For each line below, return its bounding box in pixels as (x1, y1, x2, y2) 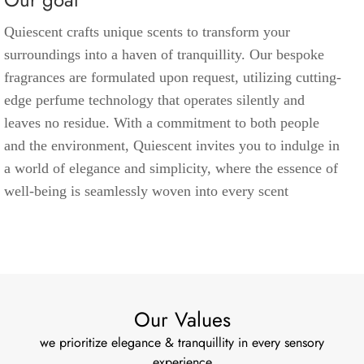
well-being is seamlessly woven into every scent (4, 183, 288, 199)
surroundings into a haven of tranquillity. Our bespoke (4, 46, 324, 63)
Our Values (133, 305, 231, 334)
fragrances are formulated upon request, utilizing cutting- (4, 69, 341, 85)
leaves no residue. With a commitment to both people (4, 115, 319, 131)
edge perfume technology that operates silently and (4, 92, 305, 108)
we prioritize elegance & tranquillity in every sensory (40, 333, 324, 352)
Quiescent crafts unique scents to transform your (4, 24, 290, 40)
